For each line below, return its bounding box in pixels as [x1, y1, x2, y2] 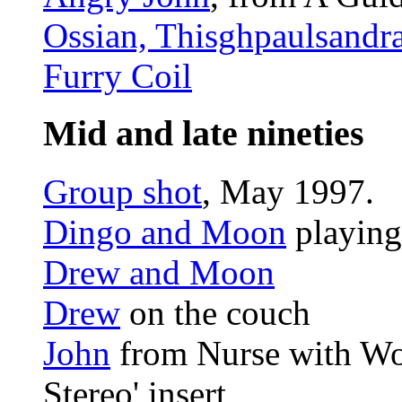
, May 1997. [202, 172, 374, 211]
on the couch [120, 293, 310, 332]
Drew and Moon [43, 253, 275, 292]
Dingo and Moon [43, 213, 286, 251]
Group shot [43, 172, 202, 211]
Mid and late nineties [43, 113, 364, 154]
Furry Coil [43, 56, 192, 95]
